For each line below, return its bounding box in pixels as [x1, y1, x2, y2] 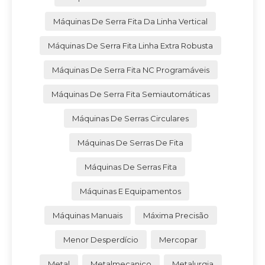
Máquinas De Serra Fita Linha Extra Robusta [48, 40, 213, 50]
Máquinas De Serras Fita [84, 161, 177, 172]
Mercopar [159, 234, 198, 244]
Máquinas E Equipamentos [80, 186, 181, 196]
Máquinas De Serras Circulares [72, 113, 189, 123]
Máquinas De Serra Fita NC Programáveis [51, 64, 209, 75]
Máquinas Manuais [52, 210, 122, 220]
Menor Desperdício [63, 234, 138, 244]
